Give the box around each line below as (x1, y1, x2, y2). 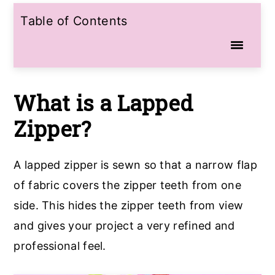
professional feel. (14, 239, 106, 252)
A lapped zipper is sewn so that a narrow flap (14, 158, 257, 171)
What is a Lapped (14, 88, 194, 117)
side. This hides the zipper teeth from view (14, 198, 244, 212)
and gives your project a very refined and (14, 219, 235, 232)
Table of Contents (20, 13, 128, 28)
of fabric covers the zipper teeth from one (14, 178, 241, 192)
